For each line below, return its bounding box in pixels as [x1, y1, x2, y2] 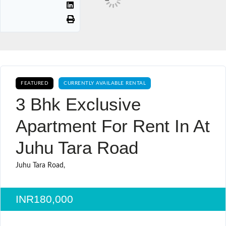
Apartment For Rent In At [16, 116, 210, 136]
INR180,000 [16, 193, 73, 205]
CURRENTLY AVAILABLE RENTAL [64, 80, 146, 86]
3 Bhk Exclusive [16, 94, 141, 114]
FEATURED [21, 80, 48, 86]
